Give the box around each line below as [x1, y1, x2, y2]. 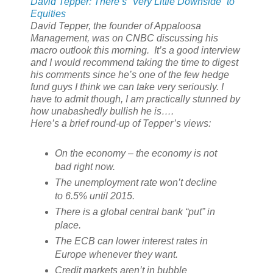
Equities [30, 9, 66, 19]
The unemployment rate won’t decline [54, 177, 217, 188]
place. [54, 220, 81, 231]
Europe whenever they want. [54, 249, 178, 260]
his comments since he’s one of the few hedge [30, 69, 229, 80]
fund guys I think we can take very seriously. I [30, 82, 224, 93]
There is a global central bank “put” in [54, 207, 215, 218]
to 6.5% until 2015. [54, 191, 135, 202]
